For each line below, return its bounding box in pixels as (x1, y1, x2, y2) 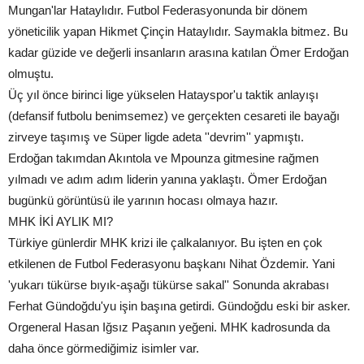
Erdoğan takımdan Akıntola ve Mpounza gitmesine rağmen (8, 151, 318, 166)
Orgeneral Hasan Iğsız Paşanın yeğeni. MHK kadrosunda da (8, 320, 330, 335)
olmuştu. (8, 67, 54, 81)
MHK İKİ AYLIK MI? (8, 214, 113, 229)
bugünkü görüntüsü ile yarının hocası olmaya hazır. (8, 193, 278, 208)
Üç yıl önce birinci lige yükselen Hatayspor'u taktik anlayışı (8, 88, 318, 102)
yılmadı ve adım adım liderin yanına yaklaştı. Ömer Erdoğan (8, 172, 327, 187)
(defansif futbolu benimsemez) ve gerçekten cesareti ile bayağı (8, 109, 340, 123)
